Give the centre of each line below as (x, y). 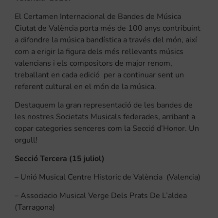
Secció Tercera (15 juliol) (60, 158)
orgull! (26, 140)
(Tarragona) (35, 207)
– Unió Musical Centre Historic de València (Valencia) (108, 177)
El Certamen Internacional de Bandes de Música (98, 16)
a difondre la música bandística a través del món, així (106, 40)
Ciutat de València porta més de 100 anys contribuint (108, 28)
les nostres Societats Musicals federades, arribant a (105, 117)
